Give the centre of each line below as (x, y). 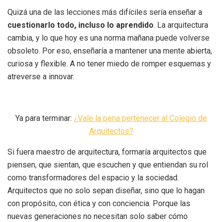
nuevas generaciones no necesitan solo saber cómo (98, 216)
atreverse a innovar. (41, 76)
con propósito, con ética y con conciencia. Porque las (99, 203)
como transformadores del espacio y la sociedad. (93, 177)
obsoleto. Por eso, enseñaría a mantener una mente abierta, (110, 51)
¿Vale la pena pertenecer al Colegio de (140, 118)
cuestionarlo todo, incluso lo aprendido (81, 25)
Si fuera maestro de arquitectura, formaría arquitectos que (107, 152)
